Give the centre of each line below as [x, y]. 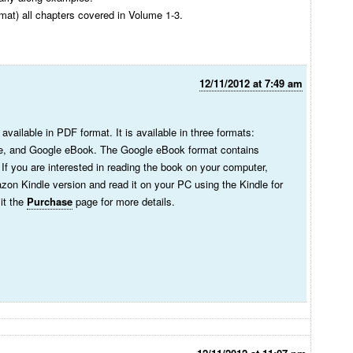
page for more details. [124, 201]
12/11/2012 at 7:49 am [251, 83]
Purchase [50, 201]
